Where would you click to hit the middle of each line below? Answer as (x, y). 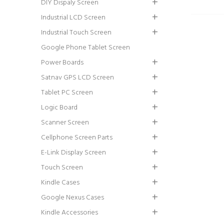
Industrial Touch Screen (76, 33)
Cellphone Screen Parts (77, 138)
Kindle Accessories (69, 213)
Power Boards (62, 63)
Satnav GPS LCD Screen (77, 78)
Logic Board (59, 108)
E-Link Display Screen (73, 153)
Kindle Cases (60, 183)
